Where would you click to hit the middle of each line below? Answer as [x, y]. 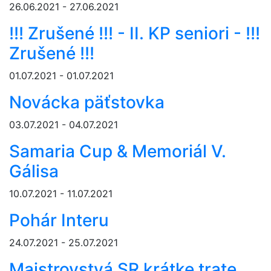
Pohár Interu [59, 220]
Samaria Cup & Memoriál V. [118, 152]
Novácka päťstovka [87, 103]
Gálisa [34, 171]
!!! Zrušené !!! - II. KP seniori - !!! [135, 34]
